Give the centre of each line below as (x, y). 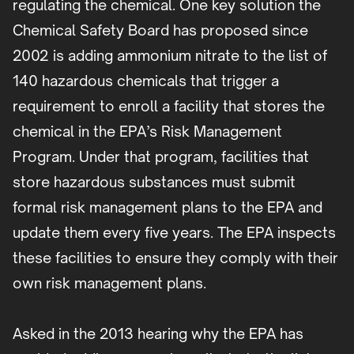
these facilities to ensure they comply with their (175, 258)
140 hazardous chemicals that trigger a (146, 81)
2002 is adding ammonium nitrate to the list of (170, 56)
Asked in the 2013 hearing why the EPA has (158, 334)
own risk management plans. (109, 283)
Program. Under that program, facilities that (161, 157)
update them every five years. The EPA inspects (174, 233)
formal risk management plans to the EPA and (168, 207)
